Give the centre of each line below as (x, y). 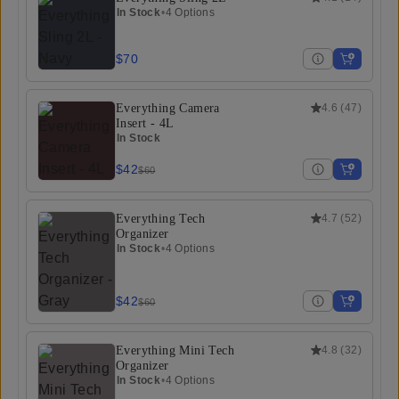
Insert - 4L (145, 123)
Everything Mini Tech (175, 350)
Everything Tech (160, 218)
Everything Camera (168, 108)
